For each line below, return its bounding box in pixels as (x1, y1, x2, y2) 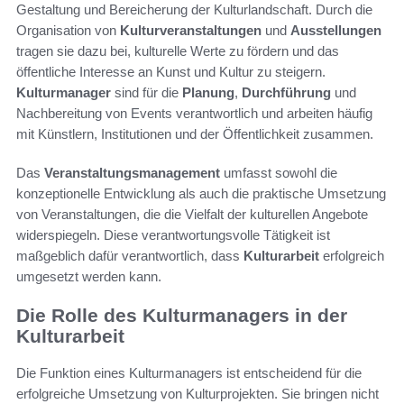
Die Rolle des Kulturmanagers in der (16, 305, 347, 326)
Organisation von (16, 23, 120, 39)
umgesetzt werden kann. (16, 269, 161, 285)
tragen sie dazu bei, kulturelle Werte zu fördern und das (16, 43, 339, 60)
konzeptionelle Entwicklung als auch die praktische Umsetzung (16, 186, 386, 202)
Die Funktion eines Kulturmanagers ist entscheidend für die (16, 364, 362, 381)
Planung (182, 85, 234, 101)
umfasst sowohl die (220, 165, 337, 181)
